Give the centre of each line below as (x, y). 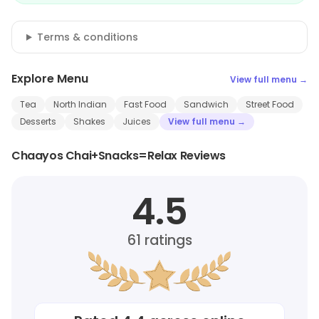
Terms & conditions (87, 37)
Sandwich (206, 104)
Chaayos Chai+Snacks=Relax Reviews (119, 156)
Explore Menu (50, 79)
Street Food (270, 104)
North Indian (80, 104)
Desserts (38, 121)
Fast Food (145, 104)
